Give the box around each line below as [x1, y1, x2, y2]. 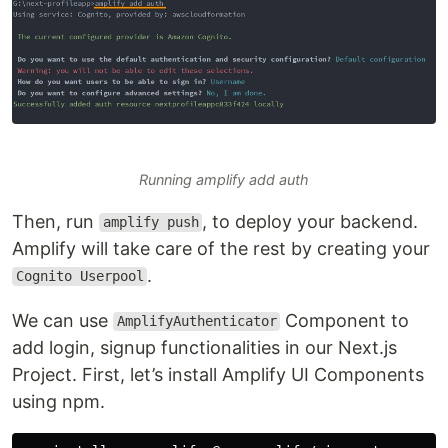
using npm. [12, 390, 105, 412]
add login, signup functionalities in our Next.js [12, 336, 397, 358]
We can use [12, 309, 113, 331]
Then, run [12, 210, 99, 232]
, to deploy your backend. [202, 210, 419, 232]
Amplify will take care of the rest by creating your [12, 237, 430, 259]
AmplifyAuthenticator [116, 313, 277, 330]
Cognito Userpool [15, 268, 144, 285]
